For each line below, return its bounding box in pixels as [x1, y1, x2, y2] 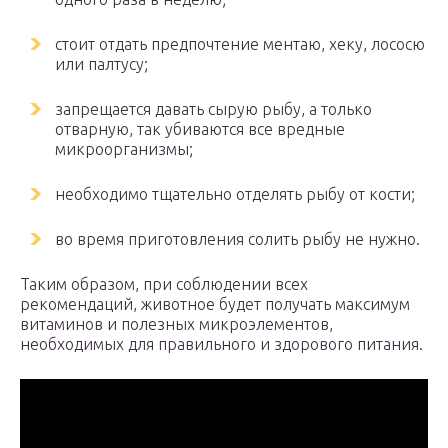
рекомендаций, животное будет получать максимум [20, 295, 410, 313]
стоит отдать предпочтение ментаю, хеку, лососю [55, 35, 425, 53]
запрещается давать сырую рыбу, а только [55, 100, 372, 118]
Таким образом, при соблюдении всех [20, 275, 308, 293]
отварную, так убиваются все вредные [55, 120, 345, 138]
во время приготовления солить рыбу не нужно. [55, 230, 420, 248]
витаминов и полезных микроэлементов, [20, 315, 333, 333]
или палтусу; [55, 55, 148, 73]
